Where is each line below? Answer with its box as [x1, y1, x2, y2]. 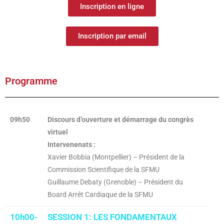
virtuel [47, 127, 68, 136]
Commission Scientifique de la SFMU [47, 165, 159, 173]
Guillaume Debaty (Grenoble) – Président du [47, 177, 183, 186]
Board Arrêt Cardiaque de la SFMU [47, 190, 153, 198]
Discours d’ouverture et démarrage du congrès [47, 115, 193, 123]
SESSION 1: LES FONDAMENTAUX [47, 211, 177, 222]
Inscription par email [77, 31, 146, 40]
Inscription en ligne [80, 1, 144, 11]
